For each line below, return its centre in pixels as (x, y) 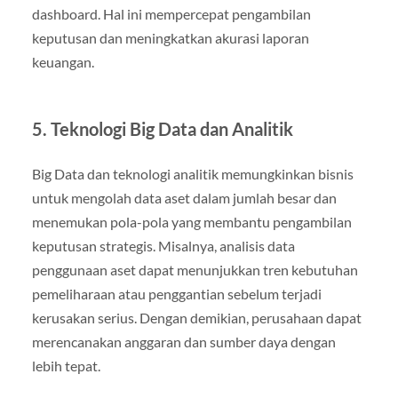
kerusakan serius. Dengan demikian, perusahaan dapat (196, 317)
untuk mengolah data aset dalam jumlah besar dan (184, 197)
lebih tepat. (66, 365)
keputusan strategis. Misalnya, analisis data (163, 245)
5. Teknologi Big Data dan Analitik (162, 128)
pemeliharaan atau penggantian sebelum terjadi (176, 293)
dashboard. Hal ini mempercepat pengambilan (171, 13)
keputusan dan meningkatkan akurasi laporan (170, 37)
